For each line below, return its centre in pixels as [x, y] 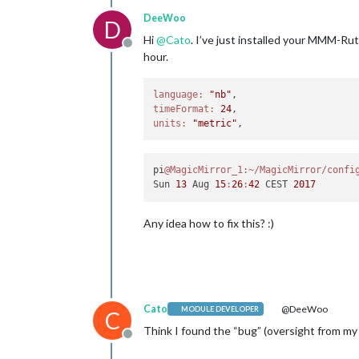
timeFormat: [184, 109]
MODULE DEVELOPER [220, 309]
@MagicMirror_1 [204, 170]
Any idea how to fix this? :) [209, 223]
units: [170, 123]
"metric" [215, 123]
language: [179, 94]
